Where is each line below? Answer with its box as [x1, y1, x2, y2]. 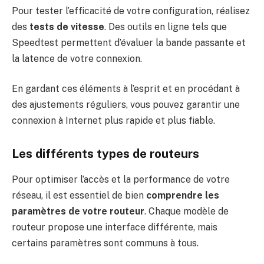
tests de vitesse [29, 21, 104, 32]
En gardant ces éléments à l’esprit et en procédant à [12, 83, 240, 95]
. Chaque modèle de [144, 206, 229, 217]
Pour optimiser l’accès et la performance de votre [12, 174, 230, 186]
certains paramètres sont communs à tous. [12, 237, 199, 249]
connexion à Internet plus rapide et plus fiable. [12, 115, 215, 127]
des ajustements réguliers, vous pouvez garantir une [12, 99, 240, 111]
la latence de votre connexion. [12, 52, 142, 64]
